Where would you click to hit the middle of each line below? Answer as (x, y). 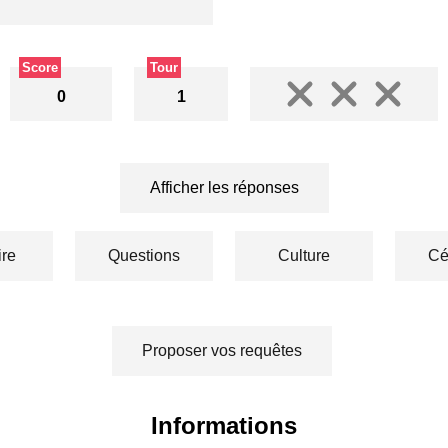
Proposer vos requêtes (221, 351)
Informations (224, 426)
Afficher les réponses (224, 188)
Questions (144, 256)
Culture (304, 256)
